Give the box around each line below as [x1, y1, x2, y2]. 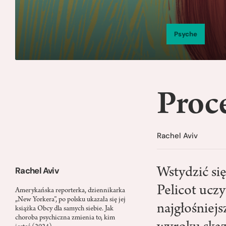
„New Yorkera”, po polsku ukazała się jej [15, 196, 126, 204]
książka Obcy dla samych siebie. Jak [15, 205, 114, 213]
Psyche [174, 30, 197, 39]
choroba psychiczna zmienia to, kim [15, 214, 115, 222]
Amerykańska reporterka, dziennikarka [15, 187, 125, 195]
